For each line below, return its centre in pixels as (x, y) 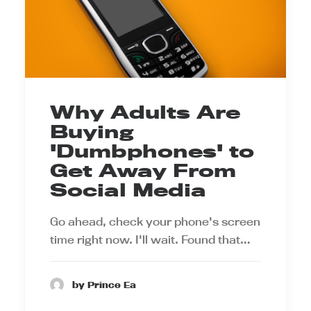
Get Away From (143, 171)
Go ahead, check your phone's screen (155, 222)
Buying (92, 132)
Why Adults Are (145, 112)
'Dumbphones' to (152, 151)
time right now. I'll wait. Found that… (150, 240)
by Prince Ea (104, 284)
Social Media (128, 190)
